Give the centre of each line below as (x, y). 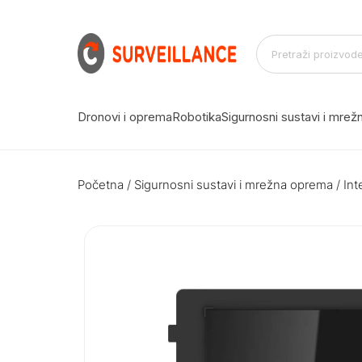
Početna (101, 184)
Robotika (197, 116)
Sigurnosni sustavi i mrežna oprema (234, 184)
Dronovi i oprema (125, 116)
